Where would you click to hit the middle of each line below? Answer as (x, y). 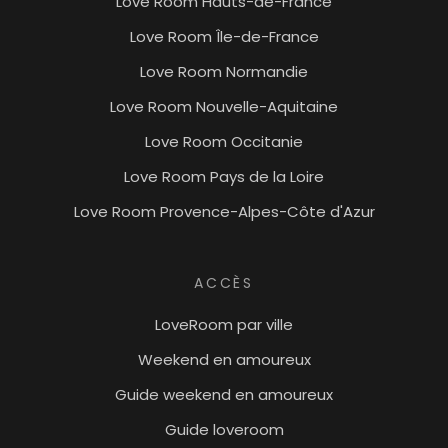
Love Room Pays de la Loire (224, 177)
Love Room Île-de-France (224, 37)
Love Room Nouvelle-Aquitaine (224, 107)
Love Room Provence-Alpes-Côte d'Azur (224, 212)
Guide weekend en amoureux (224, 395)
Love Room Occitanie (224, 142)
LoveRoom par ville (224, 325)
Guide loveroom (224, 430)
